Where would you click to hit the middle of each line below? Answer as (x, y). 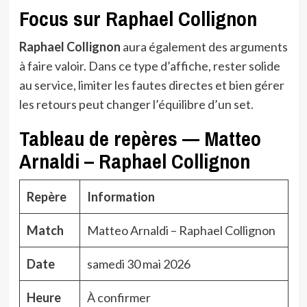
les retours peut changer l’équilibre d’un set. (136, 104)
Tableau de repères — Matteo (140, 138)
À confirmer (119, 297)
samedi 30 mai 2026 (138, 263)
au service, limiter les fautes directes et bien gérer (151, 85)
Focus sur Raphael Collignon (138, 18)
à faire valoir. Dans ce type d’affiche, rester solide (149, 65)
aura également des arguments (204, 46)
